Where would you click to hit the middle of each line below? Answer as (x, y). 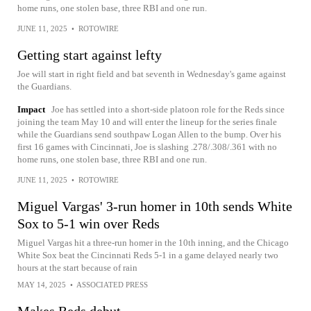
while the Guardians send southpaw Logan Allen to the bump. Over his (149, 134)
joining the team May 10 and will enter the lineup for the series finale (147, 122)
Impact (31, 109)
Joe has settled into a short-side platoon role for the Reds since (168, 109)
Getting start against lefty (90, 55)
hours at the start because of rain (77, 268)
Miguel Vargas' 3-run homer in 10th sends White (155, 206)
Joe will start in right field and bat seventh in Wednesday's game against (152, 74)
